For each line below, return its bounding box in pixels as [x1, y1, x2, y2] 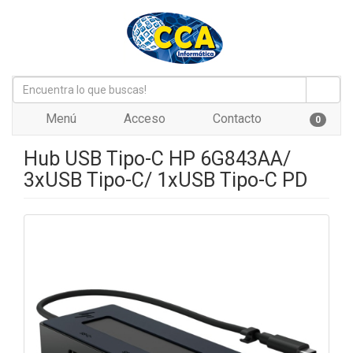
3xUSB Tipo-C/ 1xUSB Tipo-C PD [24, 169, 307, 191]
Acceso [121, 111, 165, 126]
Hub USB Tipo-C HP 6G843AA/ [24, 147, 291, 170]
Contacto [210, 111, 262, 126]
